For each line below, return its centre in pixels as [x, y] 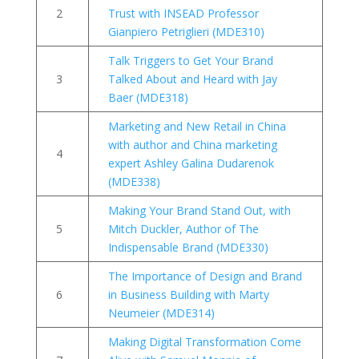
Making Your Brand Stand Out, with [199, 210]
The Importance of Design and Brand [205, 276]
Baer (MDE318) [148, 97]
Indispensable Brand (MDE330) [188, 247]
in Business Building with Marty [188, 294]
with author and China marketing [192, 144]
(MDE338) [134, 181]
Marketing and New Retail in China [197, 126]
